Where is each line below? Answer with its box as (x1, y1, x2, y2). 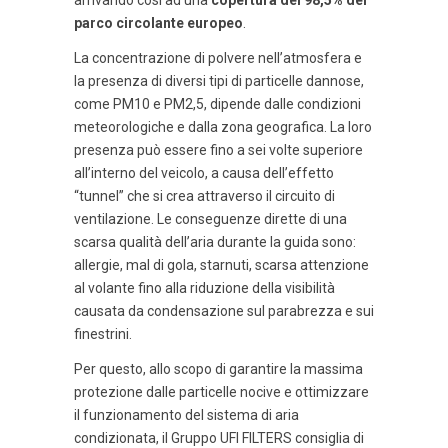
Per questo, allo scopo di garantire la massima (74, 361, 363, 378)
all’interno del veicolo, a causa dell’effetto (74, 165, 334, 182)
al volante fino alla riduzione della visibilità (74, 280, 335, 297)
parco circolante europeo (74, 15, 243, 32)
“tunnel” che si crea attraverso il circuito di (74, 188, 335, 205)
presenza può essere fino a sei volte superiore (74, 142, 363, 159)
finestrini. (74, 326, 132, 343)
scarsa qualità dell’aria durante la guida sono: (74, 234, 356, 251)
